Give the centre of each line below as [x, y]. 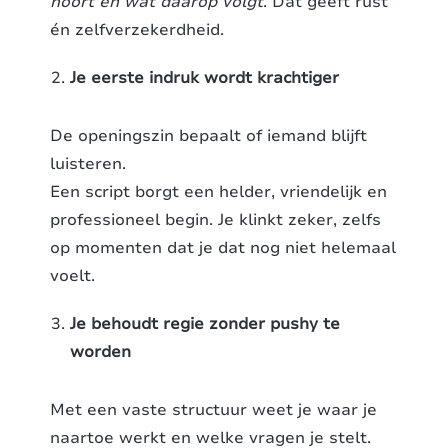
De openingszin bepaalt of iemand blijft [208, 136]
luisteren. [88, 164]
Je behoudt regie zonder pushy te [205, 324]
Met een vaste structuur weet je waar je [213, 410]
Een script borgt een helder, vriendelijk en [218, 192]
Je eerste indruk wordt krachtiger [204, 78]
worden [100, 352]
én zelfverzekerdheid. [137, 30]
